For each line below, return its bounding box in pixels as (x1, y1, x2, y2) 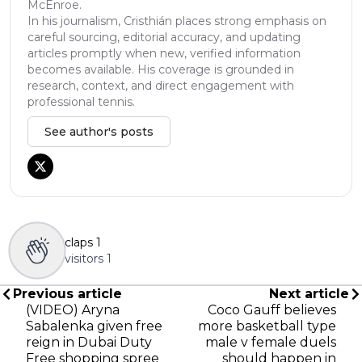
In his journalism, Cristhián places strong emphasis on (27, 13, 326, 28)
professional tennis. (27, 94, 135, 109)
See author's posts (44, 124, 154, 139)
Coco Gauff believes (208, 301, 336, 318)
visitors (65, 250, 103, 266)
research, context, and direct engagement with (27, 78, 294, 93)
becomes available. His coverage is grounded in (27, 61, 294, 77)
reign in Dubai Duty (26, 334, 152, 350)
